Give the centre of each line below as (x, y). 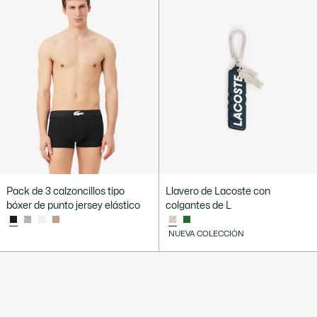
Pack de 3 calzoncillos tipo (65, 191)
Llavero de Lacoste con (218, 191)
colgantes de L (198, 205)
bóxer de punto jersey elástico (73, 205)
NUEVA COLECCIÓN (206, 234)
